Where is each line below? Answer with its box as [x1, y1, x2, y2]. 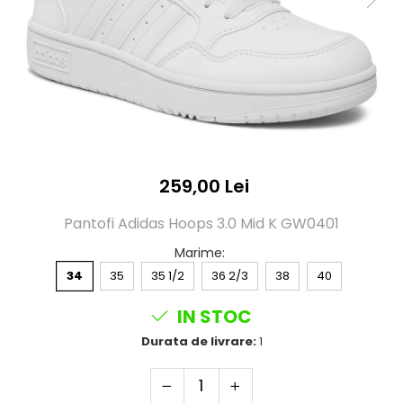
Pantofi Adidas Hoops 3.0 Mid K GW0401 [64, 213, 339, 235]
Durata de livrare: [140, 333, 256, 351]
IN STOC [174, 304, 252, 330]
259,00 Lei [158, 174, 249, 200]
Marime [175, 244, 222, 263]
